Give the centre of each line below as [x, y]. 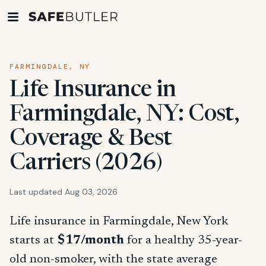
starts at [33, 240]
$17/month [91, 240]
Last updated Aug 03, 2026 [64, 192]
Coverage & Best [91, 140]
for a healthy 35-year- [183, 240]
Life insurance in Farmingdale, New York [119, 221]
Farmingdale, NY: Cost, [124, 115]
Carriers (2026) [86, 164]
